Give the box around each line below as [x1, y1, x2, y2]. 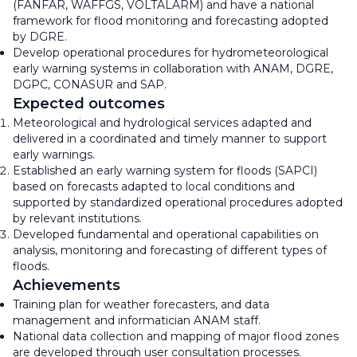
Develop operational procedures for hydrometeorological [13, 45, 328, 60]
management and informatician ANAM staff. [13, 312, 261, 328]
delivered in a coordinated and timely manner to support [13, 131, 327, 146]
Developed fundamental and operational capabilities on [13, 226, 319, 241]
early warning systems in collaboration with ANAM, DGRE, [13, 61, 333, 76]
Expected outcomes [13, 94, 165, 112]
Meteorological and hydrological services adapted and [13, 115, 312, 130]
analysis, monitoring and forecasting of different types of [13, 242, 327, 257]
